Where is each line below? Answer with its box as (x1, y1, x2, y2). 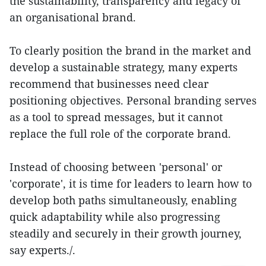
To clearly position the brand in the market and (9, 43, 251, 58)
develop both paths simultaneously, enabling (9, 193, 237, 207)
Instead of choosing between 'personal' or (9, 160, 222, 174)
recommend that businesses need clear (9, 77, 208, 91)
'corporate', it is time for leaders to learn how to (9, 176, 252, 191)
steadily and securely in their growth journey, (9, 226, 242, 240)
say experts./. (9, 243, 75, 257)
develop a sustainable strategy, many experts (9, 60, 237, 74)
